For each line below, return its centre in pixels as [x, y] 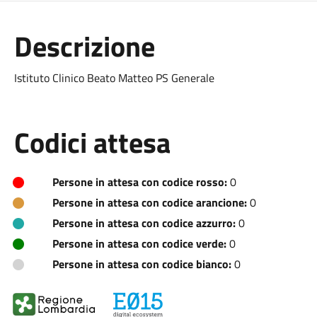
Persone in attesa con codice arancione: [149, 202]
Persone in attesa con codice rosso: [139, 182]
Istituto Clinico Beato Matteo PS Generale [114, 78]
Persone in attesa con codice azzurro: [144, 223]
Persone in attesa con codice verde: [139, 243]
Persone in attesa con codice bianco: [142, 264]
